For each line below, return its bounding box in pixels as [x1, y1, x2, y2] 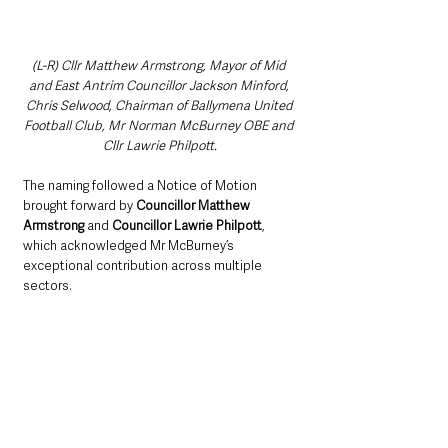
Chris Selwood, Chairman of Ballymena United [25, 97, 295, 115]
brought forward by [23, 197, 136, 215]
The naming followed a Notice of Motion [23, 177, 260, 195]
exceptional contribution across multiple [23, 257, 265, 275]
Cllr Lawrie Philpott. [103, 137, 217, 155]
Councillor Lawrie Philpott [112, 217, 262, 235]
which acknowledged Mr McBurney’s [23, 237, 237, 255]
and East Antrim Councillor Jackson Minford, [28, 77, 292, 95]
